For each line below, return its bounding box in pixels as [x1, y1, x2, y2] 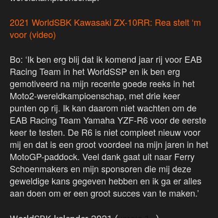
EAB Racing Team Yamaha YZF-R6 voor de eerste [10, 113, 206, 127]
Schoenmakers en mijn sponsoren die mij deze [10, 162, 191, 175]
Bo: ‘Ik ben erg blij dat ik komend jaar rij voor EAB [10, 53, 202, 66]
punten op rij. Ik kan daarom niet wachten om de [10, 101, 197, 114]
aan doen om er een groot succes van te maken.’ [10, 186, 199, 200]
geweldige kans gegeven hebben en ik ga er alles [10, 174, 201, 187]
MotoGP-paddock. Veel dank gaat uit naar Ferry [10, 150, 195, 163]
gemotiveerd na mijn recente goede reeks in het [10, 77, 195, 90]
